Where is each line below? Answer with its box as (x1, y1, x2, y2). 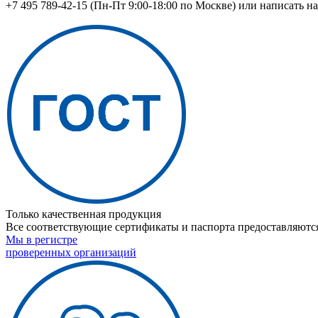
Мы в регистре (6, 234, 77, 246)
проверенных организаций (6, 246, 136, 259)
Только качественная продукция (6, 208, 161, 221)
